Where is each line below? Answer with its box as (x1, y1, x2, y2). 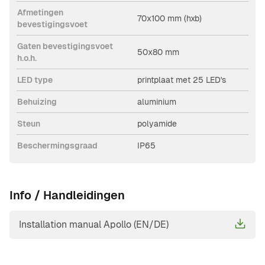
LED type (17, 75, 53, 86)
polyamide (137, 118, 177, 130)
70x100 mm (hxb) (137, 13, 202, 24)
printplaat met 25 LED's (137, 75, 226, 86)
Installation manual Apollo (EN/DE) (19, 218, 169, 231)
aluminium (137, 96, 176, 108)
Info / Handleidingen (9, 188, 125, 203)
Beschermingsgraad (17, 140, 98, 151)
